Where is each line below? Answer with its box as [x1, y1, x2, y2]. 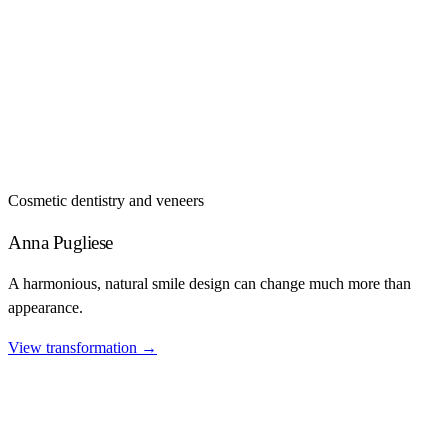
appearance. [8, 298, 83, 316]
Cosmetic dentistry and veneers [8, 192, 204, 210]
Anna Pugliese [8, 231, 113, 253]
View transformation [8, 338, 141, 356]
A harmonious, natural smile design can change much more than [8, 274, 411, 292]
